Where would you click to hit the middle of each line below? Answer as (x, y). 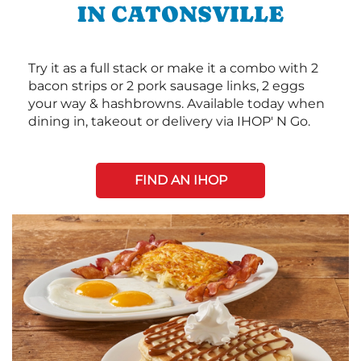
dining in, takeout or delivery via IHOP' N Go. (169, 122)
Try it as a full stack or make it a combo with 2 (173, 68)
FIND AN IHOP (180, 180)
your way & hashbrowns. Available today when (176, 104)
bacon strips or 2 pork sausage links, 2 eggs (166, 86)
